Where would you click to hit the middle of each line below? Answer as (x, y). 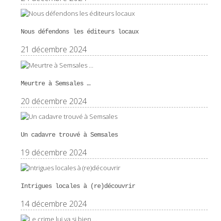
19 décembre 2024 (54, 152)
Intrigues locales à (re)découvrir (78, 186)
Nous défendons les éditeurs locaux (80, 32)
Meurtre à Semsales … (55, 83)
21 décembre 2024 (54, 50)
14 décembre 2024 (54, 203)
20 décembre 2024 (54, 101)
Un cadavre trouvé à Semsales (69, 135)
